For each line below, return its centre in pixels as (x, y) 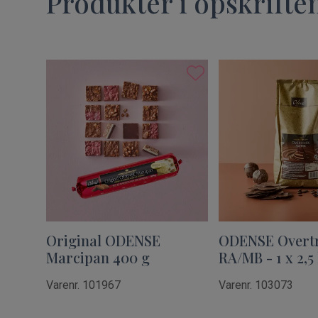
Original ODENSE (103, 241)
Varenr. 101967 (83, 285)
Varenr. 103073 (256, 285)
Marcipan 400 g (98, 258)
